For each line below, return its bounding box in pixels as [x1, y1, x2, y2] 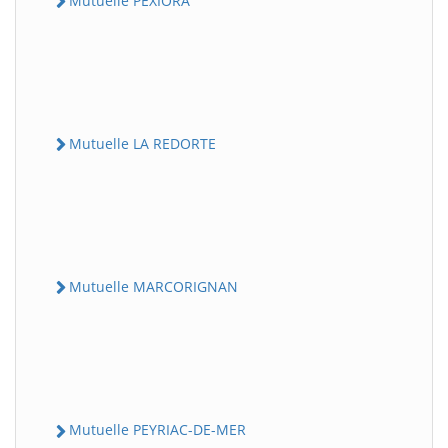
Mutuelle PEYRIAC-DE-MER [69, 420, 246, 440]
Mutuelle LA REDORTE [69, 133, 216, 153]
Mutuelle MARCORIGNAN [69, 277, 238, 296]
